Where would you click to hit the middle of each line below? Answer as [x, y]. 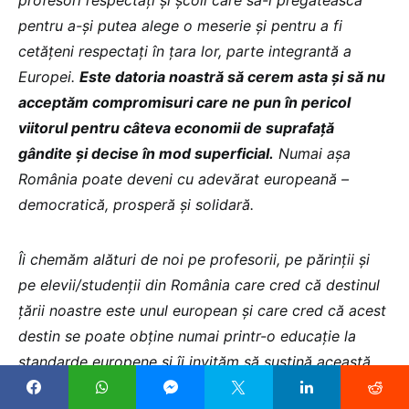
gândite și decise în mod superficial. [146, 153]
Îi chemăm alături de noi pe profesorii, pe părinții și [194, 259]
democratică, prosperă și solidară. [136, 204]
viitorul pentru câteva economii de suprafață [176, 128]
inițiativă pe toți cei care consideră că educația [181, 387]
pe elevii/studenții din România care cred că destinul [199, 285]
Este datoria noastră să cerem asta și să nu [232, 77]
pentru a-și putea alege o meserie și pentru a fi [180, 26]
